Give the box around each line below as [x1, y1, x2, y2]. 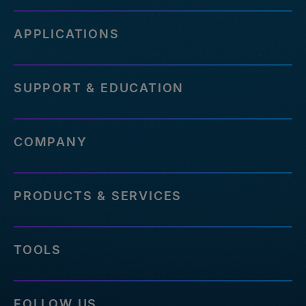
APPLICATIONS [14, 26, 120, 41]
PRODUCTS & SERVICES [14, 188, 182, 203]
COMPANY [14, 134, 87, 149]
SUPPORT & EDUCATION [14, 80, 184, 95]
